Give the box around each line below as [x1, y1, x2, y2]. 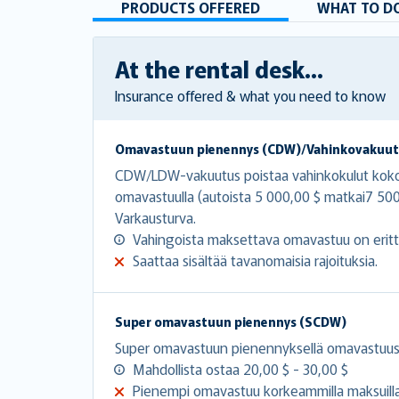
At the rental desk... [115, 51, 323, 85]
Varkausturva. [115, 206, 196, 228]
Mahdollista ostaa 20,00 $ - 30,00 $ [133, 357, 348, 379]
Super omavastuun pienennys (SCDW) [115, 312, 346, 330]
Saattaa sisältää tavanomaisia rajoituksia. [133, 248, 378, 271]
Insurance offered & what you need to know [115, 84, 386, 106]
